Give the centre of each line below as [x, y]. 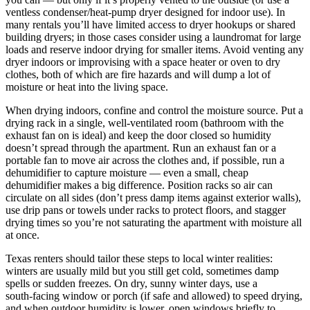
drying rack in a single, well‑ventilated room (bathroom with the [145, 123]
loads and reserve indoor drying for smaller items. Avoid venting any [155, 50]
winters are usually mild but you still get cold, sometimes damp [142, 271]
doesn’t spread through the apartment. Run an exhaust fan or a [141, 148]
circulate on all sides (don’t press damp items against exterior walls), [153, 198]
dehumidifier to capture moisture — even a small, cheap [127, 173]
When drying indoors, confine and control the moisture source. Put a [154, 111]
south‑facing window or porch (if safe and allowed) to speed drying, [154, 296]
